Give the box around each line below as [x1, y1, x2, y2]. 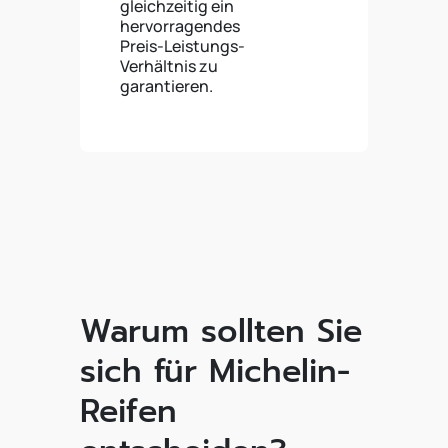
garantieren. [120, 75, 213, 97]
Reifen [80, 387, 177, 436]
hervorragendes [120, 15, 240, 37]
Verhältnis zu [120, 55, 218, 77]
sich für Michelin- [80, 347, 350, 396]
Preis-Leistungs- [120, 35, 245, 57]
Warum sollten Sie [80, 307, 362, 356]
